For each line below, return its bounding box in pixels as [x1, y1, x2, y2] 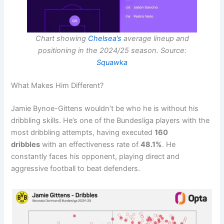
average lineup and [121, 33, 189, 43]
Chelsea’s [87, 33, 121, 43]
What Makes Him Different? [11, 80, 104, 90]
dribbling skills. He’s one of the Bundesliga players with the [11, 115, 210, 125]
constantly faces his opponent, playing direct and [11, 151, 180, 161]
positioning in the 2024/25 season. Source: [37, 45, 186, 55]
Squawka [96, 57, 127, 67]
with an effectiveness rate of [40, 139, 141, 149]
